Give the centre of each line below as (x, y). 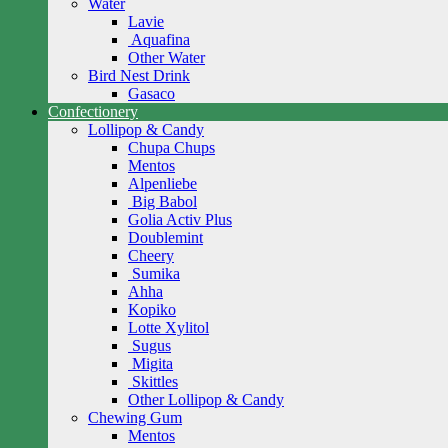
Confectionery (93, 111)
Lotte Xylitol (168, 327)
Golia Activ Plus (180, 219)
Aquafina (160, 39)
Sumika (156, 273)
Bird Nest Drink (139, 75)
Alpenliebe (162, 183)
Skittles (155, 381)
